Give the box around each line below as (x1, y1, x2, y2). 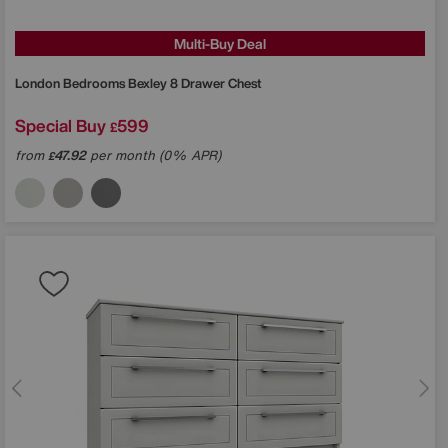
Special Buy (15, 112, 106, 138)
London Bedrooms (15, 73, 128, 93)
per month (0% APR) (86, 145, 221, 165)
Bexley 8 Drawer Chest (128, 73, 261, 93)
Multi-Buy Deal (174, 32, 266, 54)
